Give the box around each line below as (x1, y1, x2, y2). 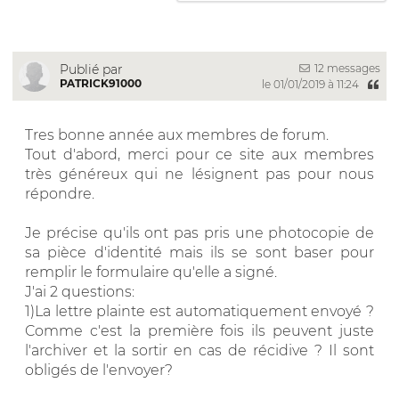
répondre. (25, 184, 94, 202)
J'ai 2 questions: (25, 282, 134, 300)
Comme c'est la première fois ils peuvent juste (25, 322, 374, 339)
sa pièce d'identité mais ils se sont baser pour (25, 243, 374, 261)
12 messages (312, 61, 380, 75)
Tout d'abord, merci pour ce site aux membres (25, 145, 374, 163)
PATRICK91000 (60, 76, 142, 90)
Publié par (60, 61, 123, 77)
